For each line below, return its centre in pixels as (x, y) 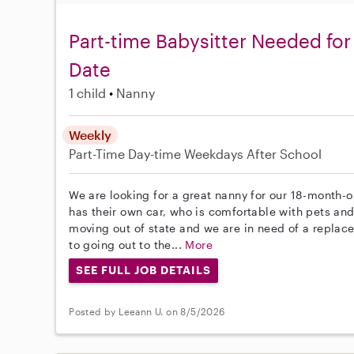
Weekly (90, 135)
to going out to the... (127, 245)
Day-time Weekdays (186, 154)
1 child (88, 93)
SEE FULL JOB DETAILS (143, 270)
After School (284, 154)
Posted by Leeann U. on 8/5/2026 (147, 311)
